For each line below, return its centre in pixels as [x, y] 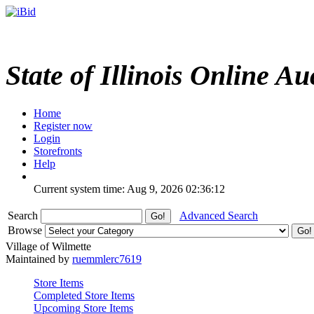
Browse [26, 230]
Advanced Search [219, 215]
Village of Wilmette [48, 246]
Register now [63, 125]
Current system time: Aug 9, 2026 [108, 189]
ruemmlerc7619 [107, 259]
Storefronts [58, 151]
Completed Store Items [84, 295]
